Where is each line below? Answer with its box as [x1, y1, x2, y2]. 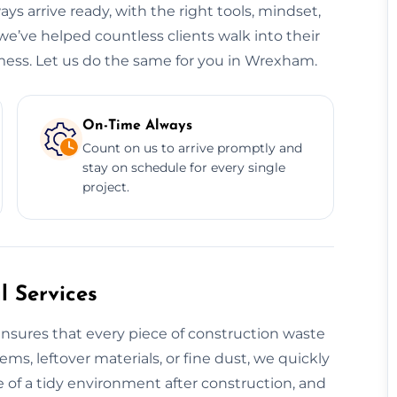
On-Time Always [82, 118, 192, 133]
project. [82, 178, 129, 195]
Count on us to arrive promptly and [82, 139, 302, 156]
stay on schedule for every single [82, 159, 285, 175]
